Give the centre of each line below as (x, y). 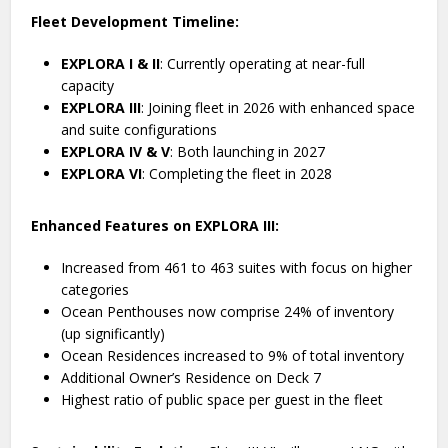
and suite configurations (139, 129)
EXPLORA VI (102, 173)
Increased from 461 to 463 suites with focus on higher (237, 267)
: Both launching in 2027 (248, 151)
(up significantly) (113, 333)
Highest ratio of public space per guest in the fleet (222, 399)
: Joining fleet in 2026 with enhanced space (278, 107)
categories (95, 289)
